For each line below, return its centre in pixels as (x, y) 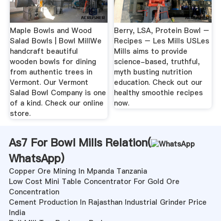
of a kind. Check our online (56, 103)
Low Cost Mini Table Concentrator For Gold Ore (94, 182)
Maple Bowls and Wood (51, 31)
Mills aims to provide (151, 52)
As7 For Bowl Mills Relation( (80, 143)
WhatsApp (35, 159)
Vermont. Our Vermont (49, 83)
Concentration (34, 192)
